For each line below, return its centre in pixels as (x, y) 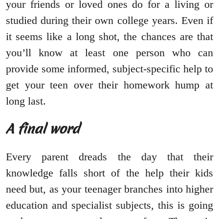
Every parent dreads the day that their (109, 156)
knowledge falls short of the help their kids (109, 173)
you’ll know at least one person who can (109, 52)
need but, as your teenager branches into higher (109, 189)
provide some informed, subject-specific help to (109, 68)
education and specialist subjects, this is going (109, 205)
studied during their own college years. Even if (109, 20)
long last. (26, 101)
